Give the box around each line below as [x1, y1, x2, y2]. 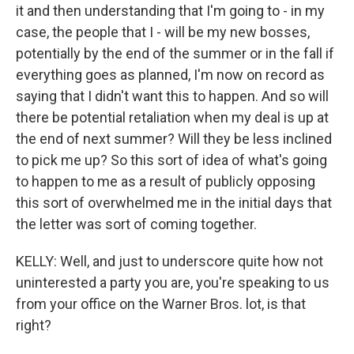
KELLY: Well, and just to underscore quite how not [16, 253, 323, 269]
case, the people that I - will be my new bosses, [16, 24, 310, 40]
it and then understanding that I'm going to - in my [16, 2, 325, 19]
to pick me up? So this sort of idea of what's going [16, 152, 327, 168]
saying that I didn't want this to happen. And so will [16, 88, 329, 104]
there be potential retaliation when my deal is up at [16, 109, 329, 126]
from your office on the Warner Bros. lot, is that [16, 296, 306, 312]
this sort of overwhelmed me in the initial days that [16, 194, 332, 211]
